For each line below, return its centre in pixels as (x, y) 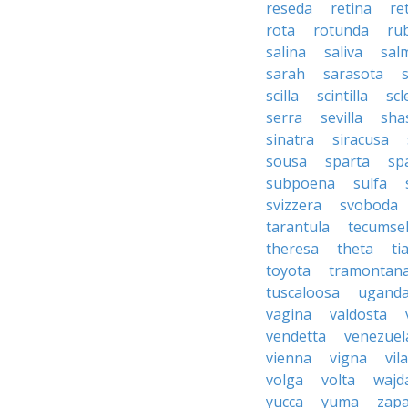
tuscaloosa (303, 292)
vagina (289, 314)
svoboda (369, 205)
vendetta (296, 336)
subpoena (301, 183)
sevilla (342, 117)
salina (286, 52)
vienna (289, 358)
